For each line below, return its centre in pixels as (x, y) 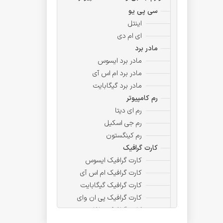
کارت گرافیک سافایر (115, 211)
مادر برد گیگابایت (117, 86)
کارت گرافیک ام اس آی (111, 173)
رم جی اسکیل (123, 123)
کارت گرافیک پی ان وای (110, 198)
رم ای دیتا (128, 111)
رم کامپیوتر (142, 99)
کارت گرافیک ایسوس (113, 161)
